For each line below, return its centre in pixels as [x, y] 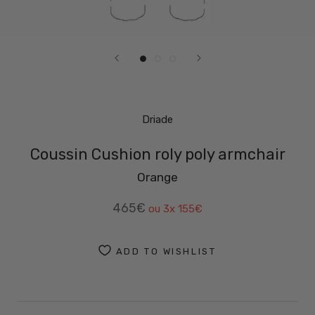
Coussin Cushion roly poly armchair [157, 154]
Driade [157, 120]
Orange [157, 177]
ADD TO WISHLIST [166, 251]
